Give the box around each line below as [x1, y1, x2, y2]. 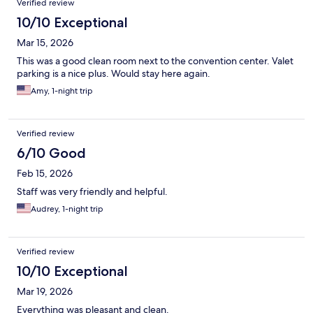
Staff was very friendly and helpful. [17, 185, 168, 198]
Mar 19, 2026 [17, 285, 73, 298]
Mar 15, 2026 [17, 36, 73, 50]
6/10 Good [17, 145, 86, 162]
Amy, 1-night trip [31, 85, 93, 97]
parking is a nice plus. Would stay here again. [17, 67, 210, 80]
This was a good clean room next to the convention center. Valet [17, 54, 293, 68]
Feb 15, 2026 [17, 167, 73, 180]
